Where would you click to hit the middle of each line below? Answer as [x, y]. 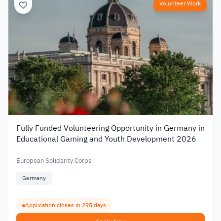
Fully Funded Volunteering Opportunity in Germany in [110, 128]
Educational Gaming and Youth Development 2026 [106, 139]
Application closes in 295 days [66, 205]
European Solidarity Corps [54, 160]
